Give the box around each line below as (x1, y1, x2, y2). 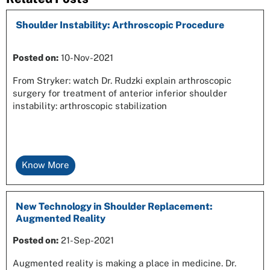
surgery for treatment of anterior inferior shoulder (13, 88, 227, 98)
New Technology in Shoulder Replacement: (16, 201, 213, 212)
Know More (22, 160, 69, 170)
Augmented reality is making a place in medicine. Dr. (13, 258, 236, 268)
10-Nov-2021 (58, 52, 113, 63)
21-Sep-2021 (58, 235, 114, 245)
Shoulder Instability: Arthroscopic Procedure (16, 19, 224, 31)
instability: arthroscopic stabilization (13, 101, 167, 111)
